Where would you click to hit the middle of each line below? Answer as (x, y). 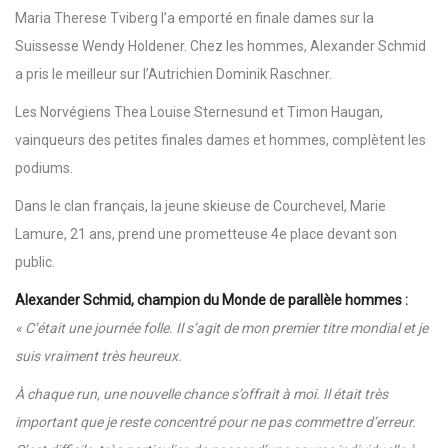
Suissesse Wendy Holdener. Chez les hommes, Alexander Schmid (220, 45)
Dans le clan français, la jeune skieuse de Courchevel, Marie (200, 205)
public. (35, 261)
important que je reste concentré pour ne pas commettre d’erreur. (215, 421)
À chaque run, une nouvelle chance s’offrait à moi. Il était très (201, 393)
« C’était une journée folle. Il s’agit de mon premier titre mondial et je (221, 327)
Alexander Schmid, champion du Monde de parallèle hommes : (211, 299)
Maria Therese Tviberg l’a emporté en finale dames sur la (194, 17)
